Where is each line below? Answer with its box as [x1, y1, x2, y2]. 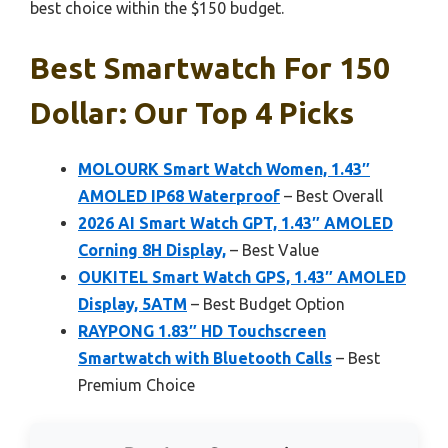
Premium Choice [78, 376, 195, 394]
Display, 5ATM [78, 295, 187, 313]
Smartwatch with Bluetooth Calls [78, 349, 332, 367]
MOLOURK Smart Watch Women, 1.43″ [78, 160, 370, 178]
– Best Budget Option [187, 295, 345, 313]
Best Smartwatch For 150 [30, 51, 390, 85]
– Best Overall [280, 187, 383, 205]
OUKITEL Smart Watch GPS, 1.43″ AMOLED [78, 268, 406, 286]
